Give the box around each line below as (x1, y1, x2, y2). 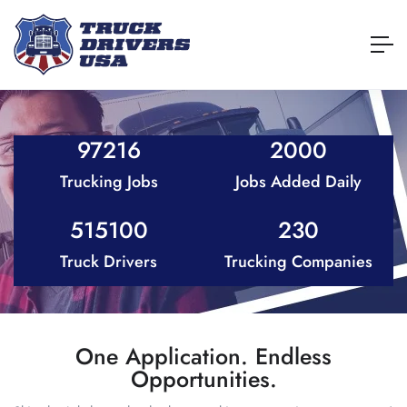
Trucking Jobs (59, 170, 158, 194)
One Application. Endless (75, 340, 332, 373)
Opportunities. (130, 362, 277, 396)
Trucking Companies (224, 250, 372, 274)
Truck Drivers (60, 250, 157, 274)
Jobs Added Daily (235, 170, 362, 194)
